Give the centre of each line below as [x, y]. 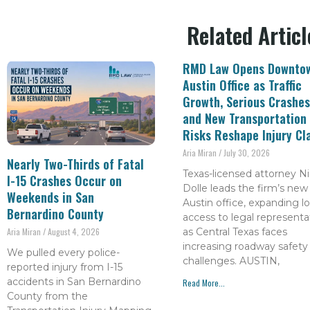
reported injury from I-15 [65, 267]
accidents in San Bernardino [74, 282]
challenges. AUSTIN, [231, 261]
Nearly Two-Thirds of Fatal [75, 164]
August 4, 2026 [73, 232]
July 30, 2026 [245, 152]
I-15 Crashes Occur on [64, 181]
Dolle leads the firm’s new [245, 188]
